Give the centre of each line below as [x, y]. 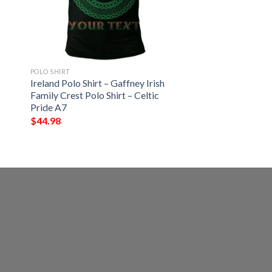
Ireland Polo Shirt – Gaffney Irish [97, 83]
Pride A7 [48, 107]
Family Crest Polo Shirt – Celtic [94, 95]
